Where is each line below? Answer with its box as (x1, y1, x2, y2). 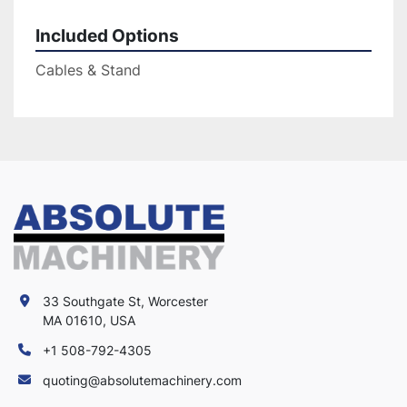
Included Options (35, 25, 179, 46)
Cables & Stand (35, 60, 141, 79)
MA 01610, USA (43, 313, 135, 328)
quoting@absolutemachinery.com (43, 372, 242, 388)
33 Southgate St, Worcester (43, 293, 208, 309)
